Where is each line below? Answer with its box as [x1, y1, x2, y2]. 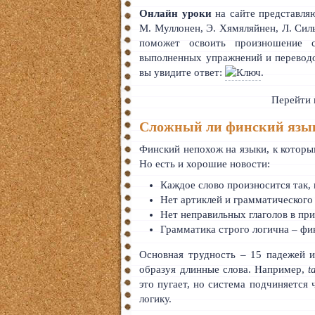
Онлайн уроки [139, 8, 212, 19]
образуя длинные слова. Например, [139, 263, 309, 275]
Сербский [23, 92, 71, 103]
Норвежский [23, 64, 85, 75]
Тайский [23, 8, 66, 19]
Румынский [23, 36, 81, 47]
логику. [139, 292, 172, 304]
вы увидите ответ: [139, 67, 226, 78]
